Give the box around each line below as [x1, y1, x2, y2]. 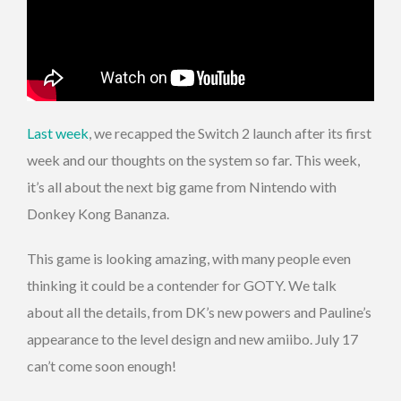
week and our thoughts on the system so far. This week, [27, 150, 360, 168]
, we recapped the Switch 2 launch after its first [89, 124, 371, 141]
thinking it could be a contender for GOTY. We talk [27, 276, 337, 294]
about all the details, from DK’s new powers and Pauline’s [27, 303, 371, 320]
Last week [27, 124, 89, 141]
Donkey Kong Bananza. [27, 204, 169, 222]
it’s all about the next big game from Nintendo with [27, 177, 337, 195]
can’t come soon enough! [27, 356, 176, 374]
